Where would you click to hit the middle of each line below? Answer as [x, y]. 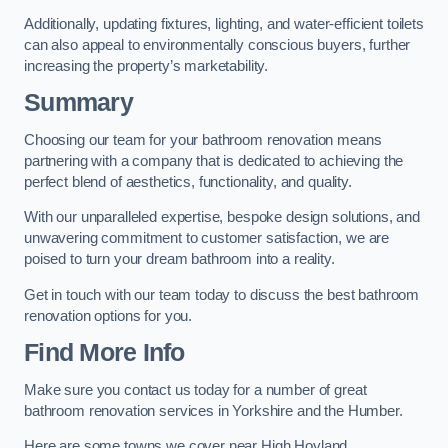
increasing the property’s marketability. [146, 65]
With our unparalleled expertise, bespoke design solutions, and [222, 217]
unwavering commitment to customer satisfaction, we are [207, 238]
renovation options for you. [108, 315]
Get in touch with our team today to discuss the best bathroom [222, 294]
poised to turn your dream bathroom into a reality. [179, 259]
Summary [78, 103]
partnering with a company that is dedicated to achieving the [214, 160]
